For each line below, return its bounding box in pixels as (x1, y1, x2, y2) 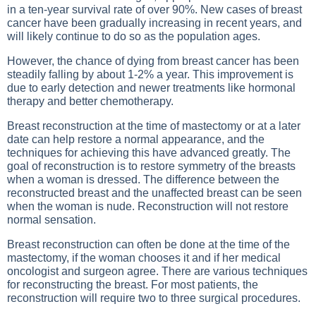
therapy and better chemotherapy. (7, 95, 174, 107)
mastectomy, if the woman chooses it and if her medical (7, 252, 281, 264)
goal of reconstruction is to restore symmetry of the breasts (7, 160, 296, 172)
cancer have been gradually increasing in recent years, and (7, 17, 302, 29)
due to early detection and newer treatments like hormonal (7, 82, 296, 94)
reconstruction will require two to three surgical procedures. (7, 292, 300, 304)
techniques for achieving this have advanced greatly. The (7, 147, 291, 159)
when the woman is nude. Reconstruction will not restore (7, 200, 288, 212)
